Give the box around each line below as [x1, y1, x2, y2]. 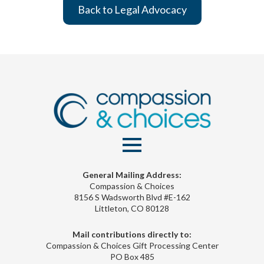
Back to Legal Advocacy [77, 2, 187, 16]
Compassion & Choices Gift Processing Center [45, 240, 219, 250]
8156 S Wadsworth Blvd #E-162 [74, 192, 190, 202]
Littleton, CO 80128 [95, 203, 169, 213]
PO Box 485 [110, 251, 154, 262]
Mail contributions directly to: [72, 229, 192, 239]
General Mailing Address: [82, 169, 181, 180]
